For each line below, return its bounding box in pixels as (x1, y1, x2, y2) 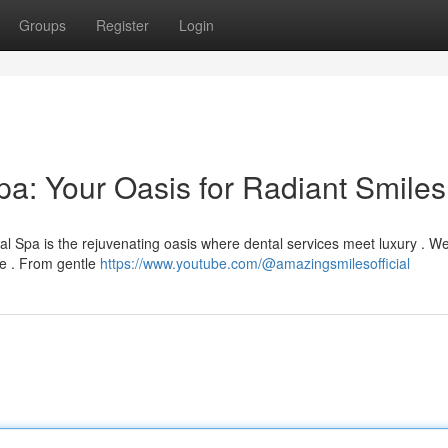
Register (96, 15, 149, 35)
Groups (19, 15, 66, 35)
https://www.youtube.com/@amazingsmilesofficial (100, 253, 410, 273)
